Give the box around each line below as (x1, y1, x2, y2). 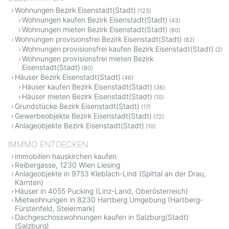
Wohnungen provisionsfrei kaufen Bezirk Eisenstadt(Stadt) (22, 44, 214, 54)
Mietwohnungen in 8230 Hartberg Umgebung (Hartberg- (15, 195, 203, 204)
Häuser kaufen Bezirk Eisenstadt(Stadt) (22, 82, 152, 91)
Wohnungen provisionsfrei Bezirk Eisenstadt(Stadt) (15, 35, 182, 44)
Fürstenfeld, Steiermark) (15, 204, 95, 213)
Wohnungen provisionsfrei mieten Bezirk (22, 54, 153, 63)
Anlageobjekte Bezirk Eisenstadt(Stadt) (15, 121, 144, 130)
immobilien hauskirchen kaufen (15, 152, 117, 161)
